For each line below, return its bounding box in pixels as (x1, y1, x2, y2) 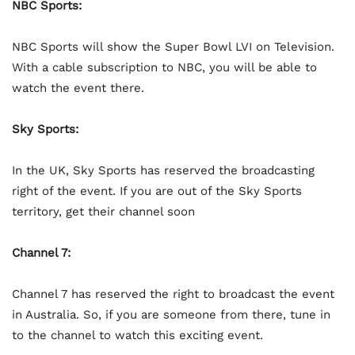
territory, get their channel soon (12, 204, 195, 219)
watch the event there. (12, 80, 144, 95)
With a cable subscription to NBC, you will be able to (12, 59, 317, 74)
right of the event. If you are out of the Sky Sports (12, 183, 302, 198)
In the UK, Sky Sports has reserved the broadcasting (12, 162, 315, 177)
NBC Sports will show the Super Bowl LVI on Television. (12, 39, 334, 54)
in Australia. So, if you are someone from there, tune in (12, 307, 330, 322)
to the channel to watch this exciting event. (12, 327, 263, 342)
